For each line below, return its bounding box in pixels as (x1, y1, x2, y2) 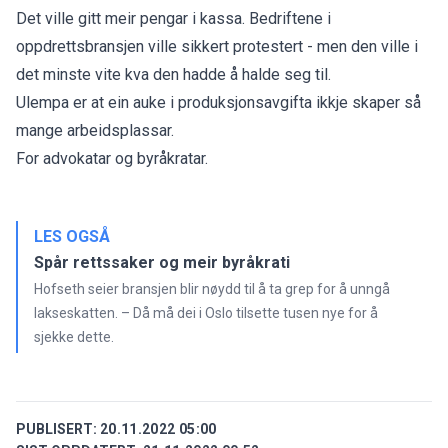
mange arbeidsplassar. (16, 120, 174, 140)
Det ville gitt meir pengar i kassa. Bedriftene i (16, 8, 331, 28)
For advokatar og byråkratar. (16, 148, 208, 168)
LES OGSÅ (34, 226, 110, 246)
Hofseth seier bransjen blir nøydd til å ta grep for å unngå (34, 280, 390, 297)
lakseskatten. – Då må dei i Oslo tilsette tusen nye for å (34, 304, 378, 321)
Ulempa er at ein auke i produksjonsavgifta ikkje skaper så (16, 92, 421, 112)
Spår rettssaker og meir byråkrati (34, 252, 290, 272)
